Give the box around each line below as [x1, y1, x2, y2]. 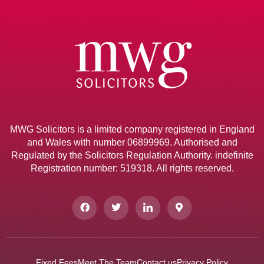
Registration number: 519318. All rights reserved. [30, 163, 234, 174]
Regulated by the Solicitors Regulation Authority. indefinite [11, 150, 253, 161]
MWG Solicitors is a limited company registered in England [9, 124, 255, 135]
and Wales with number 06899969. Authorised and [27, 137, 237, 148]
